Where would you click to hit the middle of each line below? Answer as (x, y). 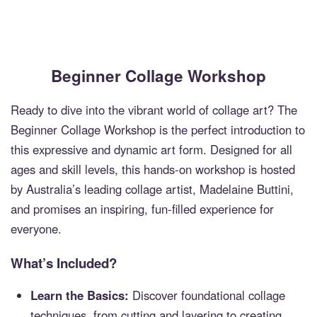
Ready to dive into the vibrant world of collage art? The (154, 110)
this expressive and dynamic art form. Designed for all (151, 150)
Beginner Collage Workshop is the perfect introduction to (158, 130)
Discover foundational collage (207, 295)
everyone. (36, 229)
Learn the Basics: (80, 295)
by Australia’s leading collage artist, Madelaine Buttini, (152, 189)
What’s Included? (64, 263)
